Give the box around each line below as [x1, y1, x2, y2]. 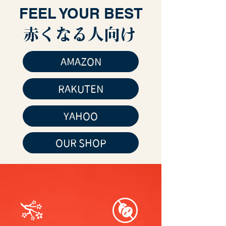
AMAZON [60, 56, 101, 67]
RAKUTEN [58, 83, 103, 94]
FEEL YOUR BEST [19, 4, 143, 22]
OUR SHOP [55, 137, 106, 148]
